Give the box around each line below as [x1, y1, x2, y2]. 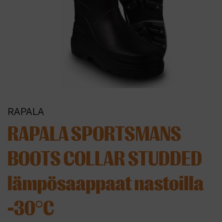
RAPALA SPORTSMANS [7, 122, 181, 146]
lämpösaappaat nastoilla [7, 171, 204, 196]
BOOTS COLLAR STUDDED [7, 147, 202, 171]
